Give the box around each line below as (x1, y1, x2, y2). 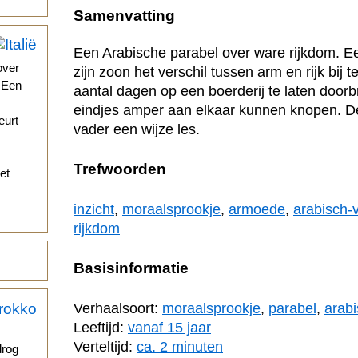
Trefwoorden (74, 161, 166, 178)
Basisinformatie (74, 259, 189, 276)
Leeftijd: (74, 319, 128, 336)
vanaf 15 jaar (128, 319, 211, 336)
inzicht (74, 201, 114, 218)
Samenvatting (74, 7, 175, 25)
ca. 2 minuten (137, 338, 223, 355)
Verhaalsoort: (74, 300, 162, 316)
